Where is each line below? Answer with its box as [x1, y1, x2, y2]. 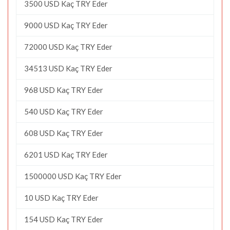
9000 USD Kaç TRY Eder [24, 20, 108, 30]
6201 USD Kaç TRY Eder [24, 149, 108, 159]
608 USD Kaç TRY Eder [24, 128, 103, 138]
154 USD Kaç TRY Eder [24, 214, 103, 224]
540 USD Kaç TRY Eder [24, 106, 103, 116]
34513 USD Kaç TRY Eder [24, 63, 112, 73]
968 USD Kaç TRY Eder [24, 85, 103, 94]
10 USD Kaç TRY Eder [24, 193, 99, 202]
